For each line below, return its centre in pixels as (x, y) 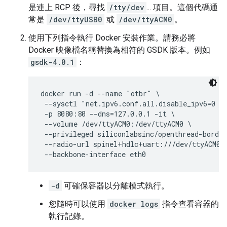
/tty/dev (127, 8)
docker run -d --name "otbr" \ (100, 94)
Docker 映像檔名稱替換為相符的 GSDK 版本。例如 (119, 50)
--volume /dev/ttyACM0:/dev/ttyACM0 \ (116, 124)
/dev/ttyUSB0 (75, 20)
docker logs (134, 204)
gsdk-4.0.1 (52, 62)
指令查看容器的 (190, 204)
